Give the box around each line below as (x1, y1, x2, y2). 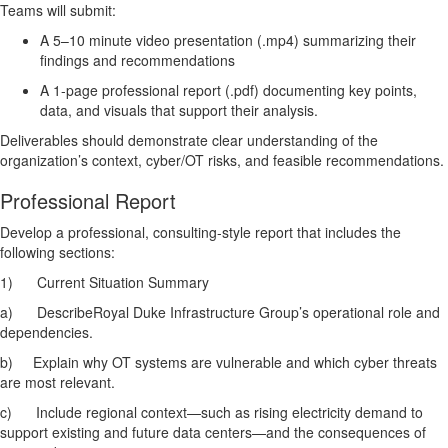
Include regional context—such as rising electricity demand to (36, 402, 423, 423)
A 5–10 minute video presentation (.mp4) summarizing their (40, 30, 416, 51)
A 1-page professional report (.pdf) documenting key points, (40, 80, 417, 101)
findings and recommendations (40, 50, 235, 71)
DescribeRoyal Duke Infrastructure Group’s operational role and (37, 302, 440, 323)
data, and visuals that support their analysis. (40, 100, 318, 121)
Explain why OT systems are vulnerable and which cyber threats (33, 352, 437, 373)
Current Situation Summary (37, 272, 209, 293)
